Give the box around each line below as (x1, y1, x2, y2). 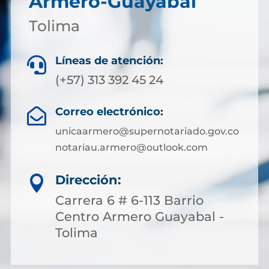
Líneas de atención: (55, 54, 163, 67)
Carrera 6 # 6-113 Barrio (55, 193, 204, 208)
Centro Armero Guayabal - (55, 209, 224, 224)
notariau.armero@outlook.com (55, 142, 208, 153)
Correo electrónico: (55, 105, 163, 118)
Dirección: (55, 172, 121, 187)
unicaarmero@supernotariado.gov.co (55, 125, 239, 137)
